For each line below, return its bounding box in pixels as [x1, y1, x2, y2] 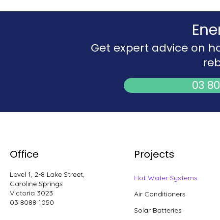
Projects [134, 147, 175, 161]
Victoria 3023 [10, 189, 54, 197]
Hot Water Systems [134, 173, 198, 182]
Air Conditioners [134, 190, 186, 198]
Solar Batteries [134, 206, 182, 215]
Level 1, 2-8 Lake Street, [10, 170, 85, 179]
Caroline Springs [10, 179, 63, 188]
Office [10, 147, 39, 161]
